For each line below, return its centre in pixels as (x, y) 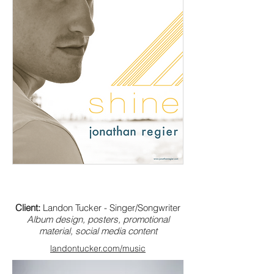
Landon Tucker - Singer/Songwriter (112, 207)
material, (56, 231)
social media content (115, 231)
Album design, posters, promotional (98, 219)
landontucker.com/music (98, 248)
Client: (29, 207)
